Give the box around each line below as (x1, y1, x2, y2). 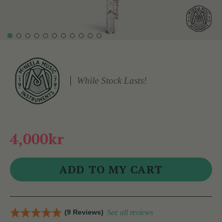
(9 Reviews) (64, 208, 104, 217)
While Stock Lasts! (77, 75, 147, 86)
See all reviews (107, 208, 153, 217)
